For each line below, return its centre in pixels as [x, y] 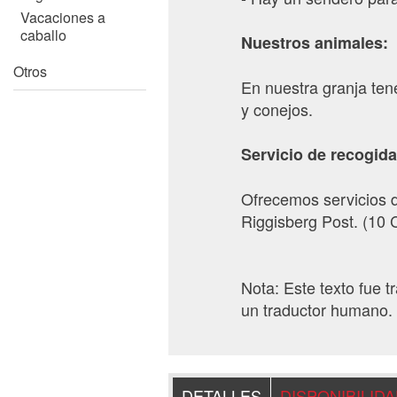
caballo [43, 35]
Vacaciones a [63, 17]
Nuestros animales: [315, 43]
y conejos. [277, 109]
